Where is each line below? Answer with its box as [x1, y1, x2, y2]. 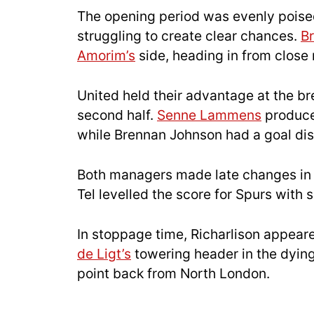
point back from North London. [77, 264, 270, 282]
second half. [77, 106, 157, 123]
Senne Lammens [157, 106, 261, 123]
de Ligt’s [77, 245, 131, 262]
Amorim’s [77, 47, 135, 64]
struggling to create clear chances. [77, 27, 301, 45]
